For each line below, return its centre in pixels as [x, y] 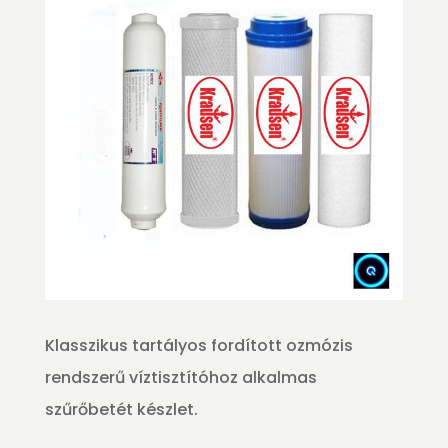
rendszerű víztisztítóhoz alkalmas [180, 378]
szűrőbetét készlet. [121, 410]
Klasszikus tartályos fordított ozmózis [198, 346]
